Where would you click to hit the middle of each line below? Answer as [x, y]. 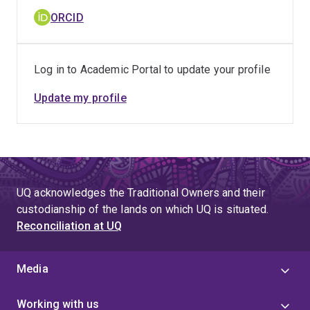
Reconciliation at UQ [70, 226]
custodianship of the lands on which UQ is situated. [143, 209]
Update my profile [80, 98]
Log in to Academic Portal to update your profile [152, 70]
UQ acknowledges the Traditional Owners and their [141, 193]
